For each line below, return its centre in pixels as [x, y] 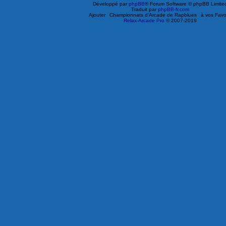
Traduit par [145, 10]
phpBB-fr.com [174, 10]
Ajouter [97, 15]
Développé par [111, 4]
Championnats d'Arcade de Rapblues [153, 15]
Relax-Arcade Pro [144, 21]
